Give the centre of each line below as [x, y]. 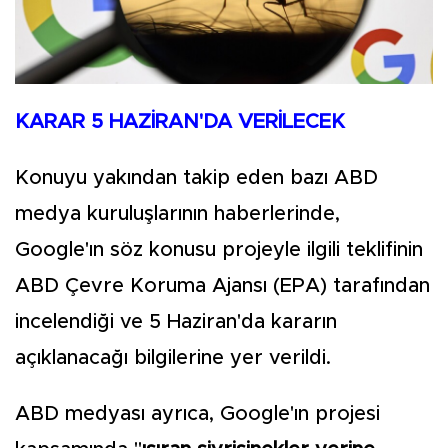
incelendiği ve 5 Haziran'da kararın [176, 322]
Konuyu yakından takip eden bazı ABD [196, 178]
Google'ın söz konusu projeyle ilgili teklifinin [219, 250]
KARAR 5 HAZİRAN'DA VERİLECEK [180, 122]
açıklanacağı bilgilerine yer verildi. [173, 358]
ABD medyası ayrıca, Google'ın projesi [197, 414]
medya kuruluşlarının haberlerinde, [177, 214]
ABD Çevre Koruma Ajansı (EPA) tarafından [222, 286]
